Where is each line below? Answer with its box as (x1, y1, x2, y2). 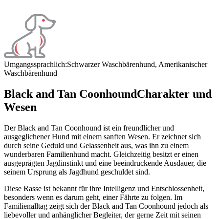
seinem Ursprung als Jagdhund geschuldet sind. (4, 167, 150, 176)
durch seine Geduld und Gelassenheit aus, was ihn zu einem (4, 141, 189, 150)
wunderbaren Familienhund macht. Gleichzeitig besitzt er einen (4, 150, 198, 158)
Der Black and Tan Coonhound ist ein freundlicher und (4, 123, 174, 132)
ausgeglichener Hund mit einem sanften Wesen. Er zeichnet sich (4, 132, 201, 141)
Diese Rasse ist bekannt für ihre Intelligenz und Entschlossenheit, (4, 184, 204, 193)
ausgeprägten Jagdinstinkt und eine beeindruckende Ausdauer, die (4, 158, 206, 167)
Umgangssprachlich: (4, 60, 67, 68)
